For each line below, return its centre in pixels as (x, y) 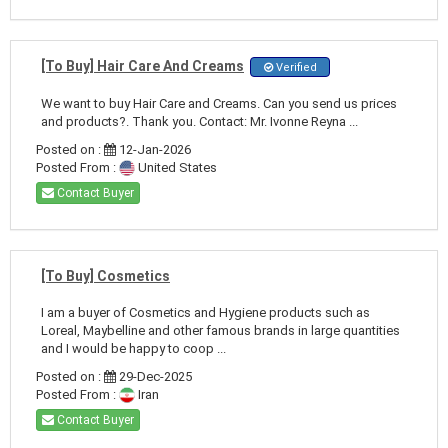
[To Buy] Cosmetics (105, 275)
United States (176, 167)
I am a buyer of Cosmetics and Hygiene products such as (205, 312)
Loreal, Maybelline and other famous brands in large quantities (220, 330)
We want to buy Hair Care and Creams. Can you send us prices (219, 103)
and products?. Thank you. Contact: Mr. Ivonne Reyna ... (199, 121)
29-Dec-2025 (154, 376)
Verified (294, 67)
